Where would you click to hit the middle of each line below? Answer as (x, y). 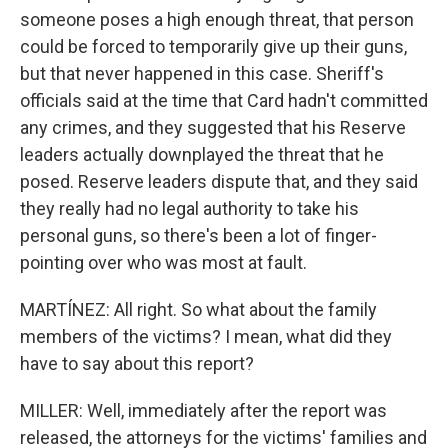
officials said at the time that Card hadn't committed (224, 100)
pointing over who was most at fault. (163, 262)
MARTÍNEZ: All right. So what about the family (198, 309)
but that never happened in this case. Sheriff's (202, 73)
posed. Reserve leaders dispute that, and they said (219, 181)
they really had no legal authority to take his (189, 208)
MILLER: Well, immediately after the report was (203, 410)
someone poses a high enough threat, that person (217, 19)
